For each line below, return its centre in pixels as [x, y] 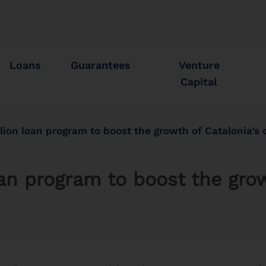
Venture [199, 65]
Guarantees [101, 65]
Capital [199, 82]
